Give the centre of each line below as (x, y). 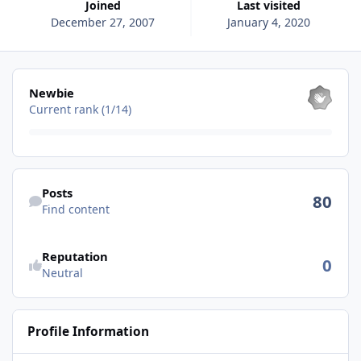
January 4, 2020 (268, 22)
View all (33, 77)
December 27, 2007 (103, 22)
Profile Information (89, 332)
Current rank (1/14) (80, 109)
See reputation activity (73, 241)
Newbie (51, 92)
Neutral (62, 273)
